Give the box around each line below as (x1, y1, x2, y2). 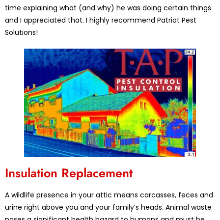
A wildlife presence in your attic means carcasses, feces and (5, 190, 213, 200)
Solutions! (5, 27, 38, 37)
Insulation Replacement (5, 164, 133, 182)
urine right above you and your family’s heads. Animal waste (5, 202, 212, 212)
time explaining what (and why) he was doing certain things (5, 2, 211, 13)
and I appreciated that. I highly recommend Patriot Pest (5, 15, 196, 25)
